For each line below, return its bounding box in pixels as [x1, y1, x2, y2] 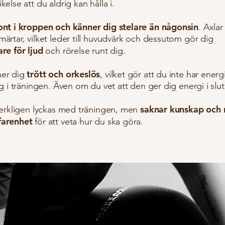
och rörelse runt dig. [43, 45, 126, 56]
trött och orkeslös [27, 68, 100, 80]
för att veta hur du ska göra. [32, 116, 144, 127]
